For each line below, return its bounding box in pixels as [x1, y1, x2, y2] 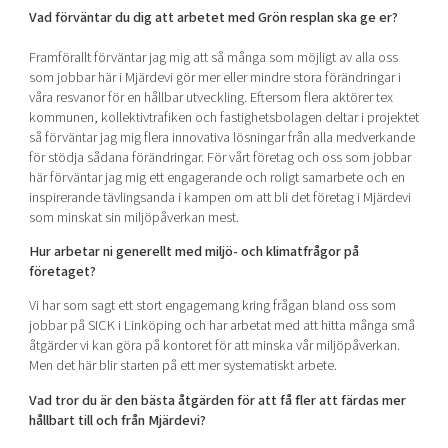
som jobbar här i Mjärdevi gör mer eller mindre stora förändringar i [28, 66, 401, 88]
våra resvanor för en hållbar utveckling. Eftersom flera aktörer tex [28, 86, 393, 108]
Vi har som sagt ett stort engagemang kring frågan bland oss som [28, 295, 396, 317]
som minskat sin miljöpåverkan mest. [28, 206, 239, 228]
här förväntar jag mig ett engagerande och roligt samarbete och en [28, 166, 405, 188]
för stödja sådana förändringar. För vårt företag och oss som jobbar [28, 146, 411, 168]
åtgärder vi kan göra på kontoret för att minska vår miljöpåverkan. [28, 335, 400, 357]
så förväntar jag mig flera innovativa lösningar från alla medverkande [28, 126, 415, 148]
